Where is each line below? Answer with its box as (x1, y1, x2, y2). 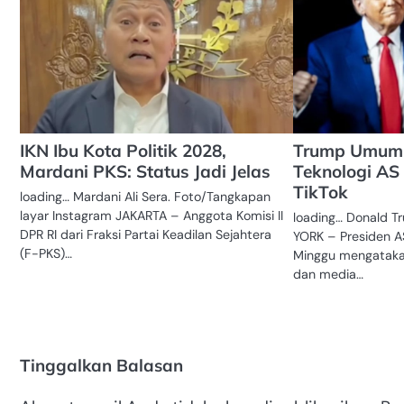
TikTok (293, 180, 349, 203)
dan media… (293, 265, 364, 282)
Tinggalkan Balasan (20, 353, 183, 376)
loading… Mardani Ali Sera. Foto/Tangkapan (20, 188, 271, 205)
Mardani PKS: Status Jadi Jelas (20, 160, 271, 182)
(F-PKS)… (20, 244, 72, 262)
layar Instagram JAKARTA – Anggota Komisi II (20, 207, 283, 224)
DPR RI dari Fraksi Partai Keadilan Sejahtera (20, 225, 271, 243)
